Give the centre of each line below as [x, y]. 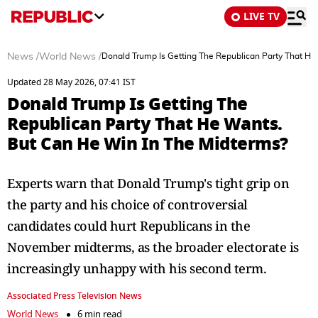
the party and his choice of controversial [127, 204]
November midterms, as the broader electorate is [153, 247]
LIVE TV [262, 17]
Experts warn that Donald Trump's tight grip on [148, 183]
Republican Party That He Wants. [145, 124]
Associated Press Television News [75, 296]
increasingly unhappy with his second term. [137, 268]
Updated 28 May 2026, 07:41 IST [71, 82]
